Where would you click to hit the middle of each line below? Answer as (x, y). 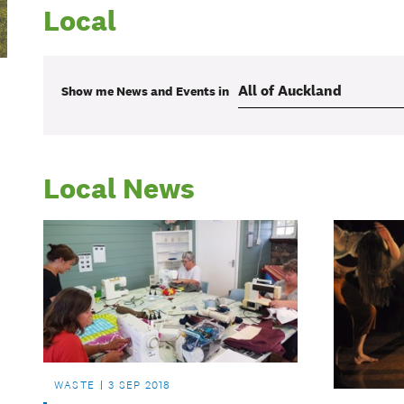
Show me (89, 91)
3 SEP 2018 (140, 386)
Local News (119, 188)
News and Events (166, 91)
